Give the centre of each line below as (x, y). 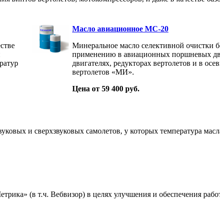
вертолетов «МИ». (103, 72)
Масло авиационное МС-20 (120, 28)
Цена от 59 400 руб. (106, 88)
